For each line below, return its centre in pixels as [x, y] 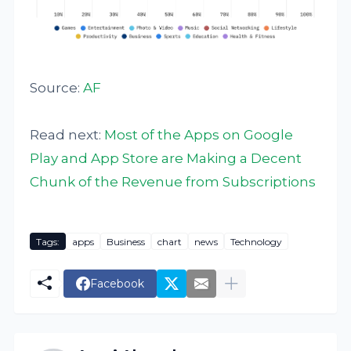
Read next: [67, 135]
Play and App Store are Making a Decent [166, 159]
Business [126, 241]
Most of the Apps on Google [199, 135]
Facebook [118, 283]
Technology [257, 241]
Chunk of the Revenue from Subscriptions [173, 182]
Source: [57, 88]
